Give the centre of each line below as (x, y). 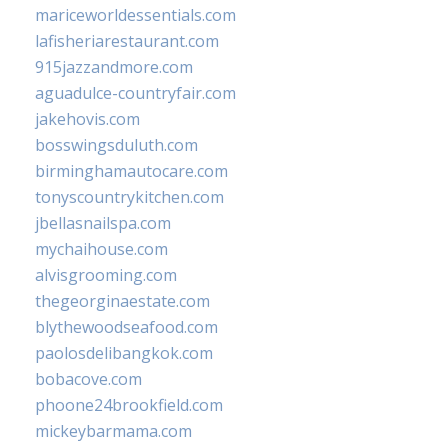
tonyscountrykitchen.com (129, 197)
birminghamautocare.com (131, 171)
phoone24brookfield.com (129, 405)
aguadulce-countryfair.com (135, 93)
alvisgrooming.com (106, 275)
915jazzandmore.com (114, 67)
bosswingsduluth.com (116, 145)
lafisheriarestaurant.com (127, 41)
